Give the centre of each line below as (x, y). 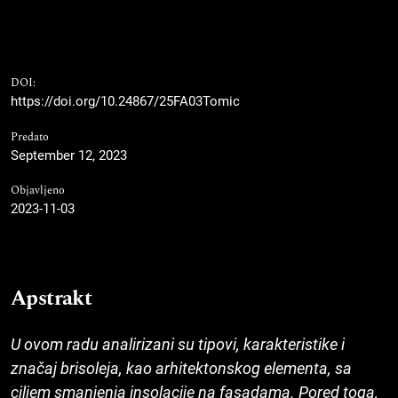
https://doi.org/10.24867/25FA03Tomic (125, 102)
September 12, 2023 (69, 156)
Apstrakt (52, 299)
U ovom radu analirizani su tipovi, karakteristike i (178, 345)
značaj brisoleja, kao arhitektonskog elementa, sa (181, 369)
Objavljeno (38, 191)
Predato (30, 138)
